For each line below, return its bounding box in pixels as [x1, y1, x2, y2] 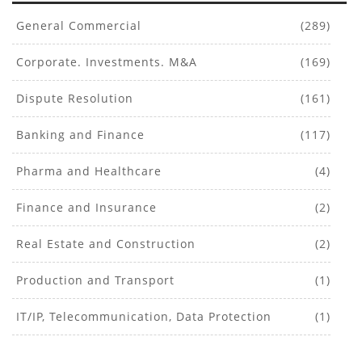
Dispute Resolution [12, 90, 133, 106]
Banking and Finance [12, 126, 145, 142]
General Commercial [12, 17, 141, 33]
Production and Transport [12, 271, 175, 288]
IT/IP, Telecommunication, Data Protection [12, 308, 271, 324]
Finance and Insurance [12, 199, 157, 215]
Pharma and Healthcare [12, 162, 162, 179]
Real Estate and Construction [12, 235, 196, 251]
